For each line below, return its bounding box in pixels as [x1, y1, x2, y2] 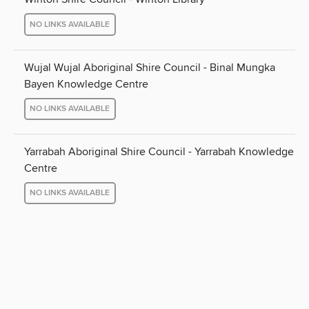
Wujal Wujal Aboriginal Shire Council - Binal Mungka [24, 60, 275, 74]
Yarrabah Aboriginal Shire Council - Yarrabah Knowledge [24, 144, 294, 159]
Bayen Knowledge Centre [24, 77, 148, 91]
